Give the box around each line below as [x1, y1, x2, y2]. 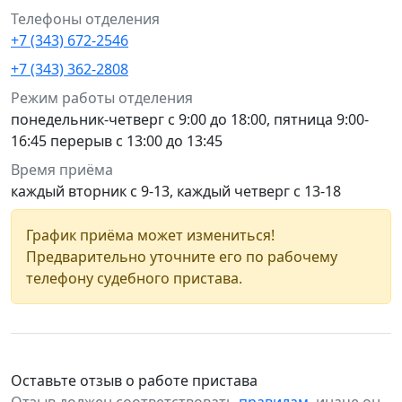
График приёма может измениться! [26, 225, 275, 245]
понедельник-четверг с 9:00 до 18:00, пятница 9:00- [11, 109, 369, 129]
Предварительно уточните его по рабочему [26, 247, 337, 267]
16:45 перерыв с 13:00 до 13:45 [11, 131, 223, 151]
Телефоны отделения [11, 9, 160, 29]
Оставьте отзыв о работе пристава [11, 371, 258, 390]
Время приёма [11, 160, 113, 179]
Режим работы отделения [11, 88, 193, 108]
